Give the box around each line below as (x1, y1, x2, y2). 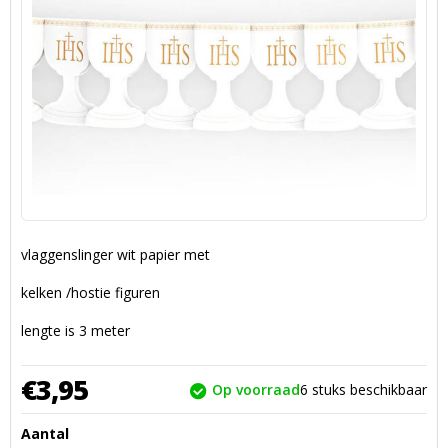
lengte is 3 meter (21, 321, 130, 341)
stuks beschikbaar (312, 380, 427, 400)
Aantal (21, 424, 69, 444)
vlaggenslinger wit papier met (21, 245, 210, 265)
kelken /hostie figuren (21, 283, 160, 303)
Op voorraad (212, 380, 300, 400)
